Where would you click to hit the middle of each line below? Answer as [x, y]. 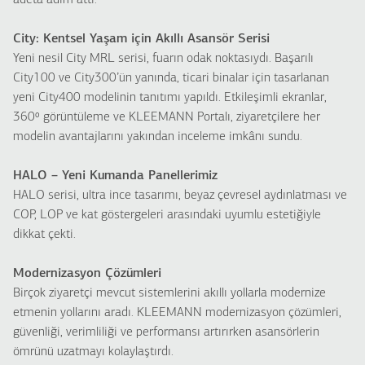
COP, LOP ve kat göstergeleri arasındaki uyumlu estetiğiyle [167, 215]
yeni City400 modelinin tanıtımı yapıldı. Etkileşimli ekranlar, [170, 98]
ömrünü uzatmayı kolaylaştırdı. [93, 352]
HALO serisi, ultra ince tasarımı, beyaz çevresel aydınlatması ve [180, 196]
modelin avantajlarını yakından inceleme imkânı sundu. [158, 137]
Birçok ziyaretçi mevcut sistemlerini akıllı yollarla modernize [169, 293]
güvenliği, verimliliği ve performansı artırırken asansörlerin [166, 332]
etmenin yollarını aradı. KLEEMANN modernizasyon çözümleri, [177, 313]
